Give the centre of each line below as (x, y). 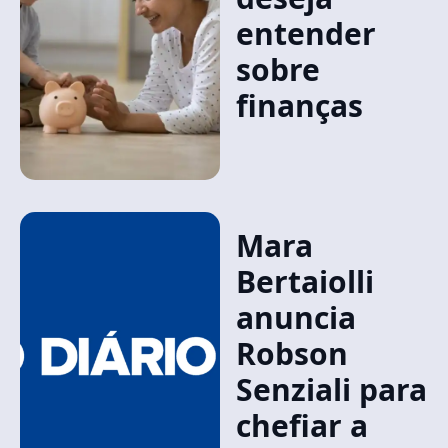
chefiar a (301, 425)
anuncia (295, 317)
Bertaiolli (304, 281)
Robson (291, 353)
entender (305, 33)
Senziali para (331, 389)
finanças (299, 105)
